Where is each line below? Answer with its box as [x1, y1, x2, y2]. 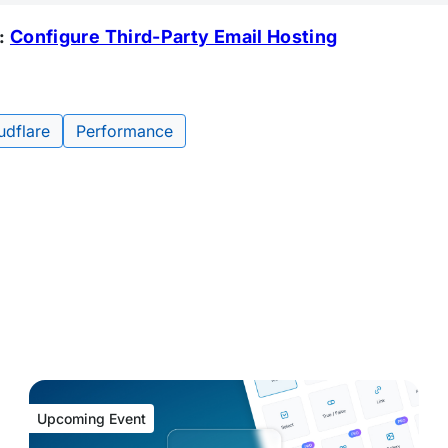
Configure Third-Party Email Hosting [9, 26, 338, 48]
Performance [76, 121, 174, 142]
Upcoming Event [37, 410, 147, 428]
